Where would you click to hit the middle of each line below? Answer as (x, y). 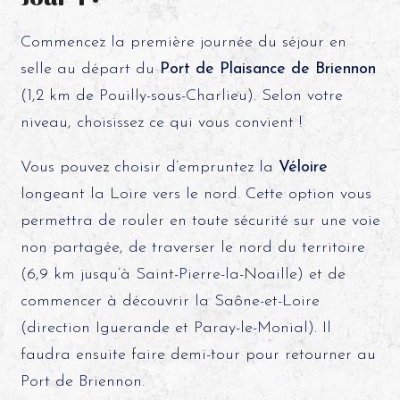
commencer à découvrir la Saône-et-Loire (170, 301)
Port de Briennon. (82, 382)
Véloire (303, 167)
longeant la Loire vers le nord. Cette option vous (196, 194)
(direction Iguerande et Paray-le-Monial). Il (175, 328)
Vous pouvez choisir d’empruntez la (149, 167)
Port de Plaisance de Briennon (267, 69)
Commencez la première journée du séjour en (183, 42)
